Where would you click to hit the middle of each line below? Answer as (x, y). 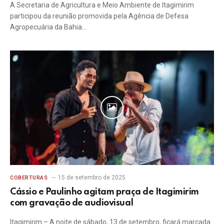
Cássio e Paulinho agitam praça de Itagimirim (104, 192)
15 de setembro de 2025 (91, 177)
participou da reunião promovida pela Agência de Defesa (99, 16)
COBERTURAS (29, 178)
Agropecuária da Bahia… (48, 27)
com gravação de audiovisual (72, 203)
